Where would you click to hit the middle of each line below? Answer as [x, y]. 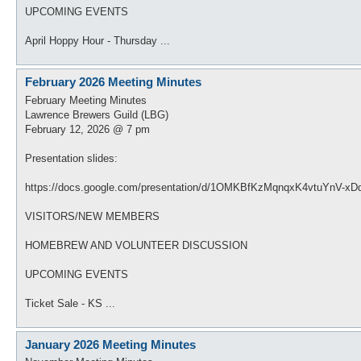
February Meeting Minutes [86, 100]
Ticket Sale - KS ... [70, 303]
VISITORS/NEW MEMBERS [92, 216]
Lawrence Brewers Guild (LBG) [97, 114]
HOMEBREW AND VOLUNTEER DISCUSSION [136, 245]
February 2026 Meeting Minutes [113, 82]
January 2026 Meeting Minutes [110, 344]
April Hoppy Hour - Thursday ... [98, 41]
